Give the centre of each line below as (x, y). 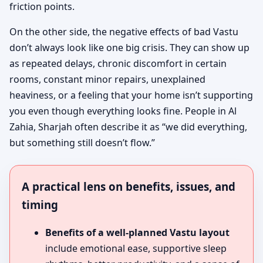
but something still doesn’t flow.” (82, 143)
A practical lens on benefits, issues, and (129, 187)
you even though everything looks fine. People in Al (123, 111)
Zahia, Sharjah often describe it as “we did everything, (128, 127)
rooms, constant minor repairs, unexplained (107, 80)
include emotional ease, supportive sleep (136, 249)
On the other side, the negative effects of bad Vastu (124, 32)
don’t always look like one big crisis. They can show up (129, 48)
